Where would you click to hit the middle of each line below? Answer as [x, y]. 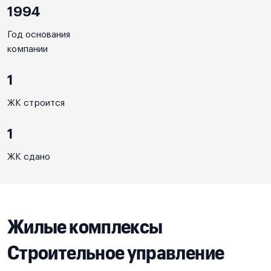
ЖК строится [36, 103]
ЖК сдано [29, 157]
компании [28, 49]
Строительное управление [116, 252]
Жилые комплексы [85, 226]
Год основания [39, 35]
